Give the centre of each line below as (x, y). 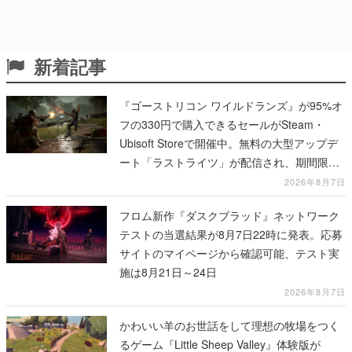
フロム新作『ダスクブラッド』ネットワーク (229, 216)
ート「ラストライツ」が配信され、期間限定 (229, 162)
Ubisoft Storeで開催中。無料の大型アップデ (229, 143)
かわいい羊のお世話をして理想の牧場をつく (229, 326)
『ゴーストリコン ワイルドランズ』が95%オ (231, 106)
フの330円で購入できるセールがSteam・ (222, 125)
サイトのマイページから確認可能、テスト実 (229, 253)
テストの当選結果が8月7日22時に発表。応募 (231, 235)
